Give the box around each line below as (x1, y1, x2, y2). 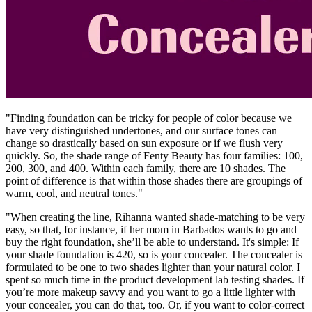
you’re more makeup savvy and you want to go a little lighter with (6, 286, 295, 298)
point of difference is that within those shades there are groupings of (6, 174, 302, 187)
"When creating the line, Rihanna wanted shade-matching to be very (6, 210, 305, 223)
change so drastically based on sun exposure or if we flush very (6, 136, 283, 149)
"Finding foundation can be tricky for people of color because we (6, 111, 292, 124)
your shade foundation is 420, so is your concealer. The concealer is (6, 248, 302, 260)
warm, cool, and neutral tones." (6, 187, 143, 199)
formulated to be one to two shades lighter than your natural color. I (6, 260, 300, 273)
